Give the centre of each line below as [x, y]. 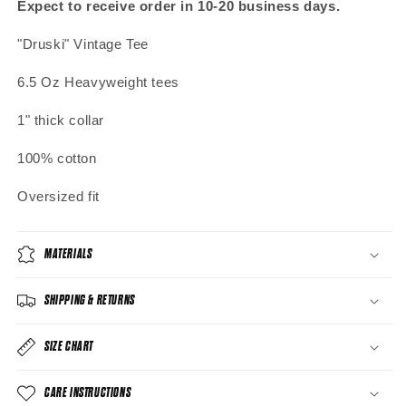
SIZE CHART [69, 346]
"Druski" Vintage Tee [83, 43]
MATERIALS [68, 253]
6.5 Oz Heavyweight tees [98, 82]
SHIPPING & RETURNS [90, 300]
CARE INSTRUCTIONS [88, 392]
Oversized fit [58, 196]
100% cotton [57, 158]
